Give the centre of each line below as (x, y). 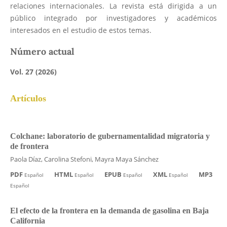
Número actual (42, 51)
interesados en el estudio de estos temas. (81, 30)
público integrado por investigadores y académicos (113, 18)
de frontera (29, 146)
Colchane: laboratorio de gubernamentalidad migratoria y (110, 136)
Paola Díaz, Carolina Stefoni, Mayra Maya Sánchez (84, 159)
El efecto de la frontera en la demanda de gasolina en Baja (109, 210)
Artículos (28, 98)
